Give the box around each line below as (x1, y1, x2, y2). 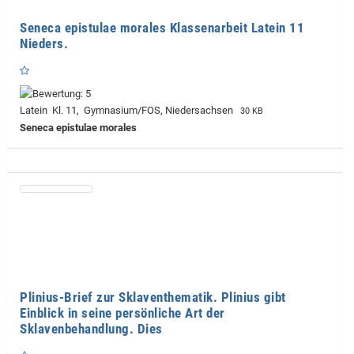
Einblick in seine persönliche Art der (20, 304, 225, 321)
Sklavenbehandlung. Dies (20, 320, 163, 337)
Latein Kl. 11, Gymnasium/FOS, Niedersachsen (20, 104, 238, 116)
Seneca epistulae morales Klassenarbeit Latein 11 (20, 19, 304, 36)
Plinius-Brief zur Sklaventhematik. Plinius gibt (20, 288, 286, 305)
